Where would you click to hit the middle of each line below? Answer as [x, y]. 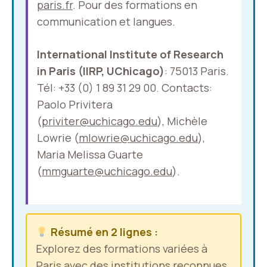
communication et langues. [106, 21]
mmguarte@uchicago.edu [107, 171]
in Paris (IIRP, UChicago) [101, 71]
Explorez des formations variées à [122, 249]
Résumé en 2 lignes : [103, 232]
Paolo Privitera [75, 104]
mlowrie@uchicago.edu [138, 138]
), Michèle [182, 121]
